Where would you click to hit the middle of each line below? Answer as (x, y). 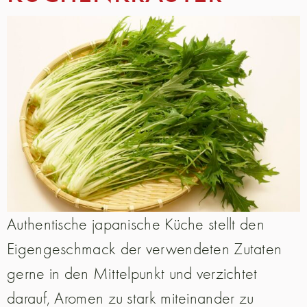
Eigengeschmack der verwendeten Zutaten (145, 248)
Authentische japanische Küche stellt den (136, 223)
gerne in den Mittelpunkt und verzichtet (132, 273)
